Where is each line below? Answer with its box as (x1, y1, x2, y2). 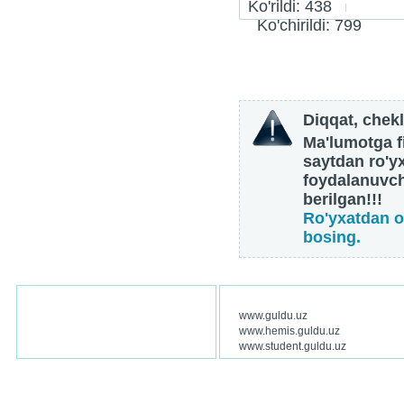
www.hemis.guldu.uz (239, 325, 340, 338)
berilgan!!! (303, 190, 382, 209)
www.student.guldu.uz (239, 340, 346, 353)
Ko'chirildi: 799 (248, 16, 362, 35)
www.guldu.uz (239, 309, 308, 323)
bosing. (303, 228, 361, 247)
